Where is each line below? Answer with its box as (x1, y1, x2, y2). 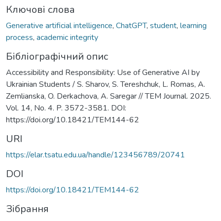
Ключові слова (6, 2, 75, 16)
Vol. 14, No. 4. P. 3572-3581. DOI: (6, 102, 126, 113)
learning (180, 20, 207, 31)
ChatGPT (116, 20, 147, 31)
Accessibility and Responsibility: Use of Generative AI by (6, 67, 200, 78)
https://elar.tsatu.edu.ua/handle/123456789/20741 (6, 149, 185, 160)
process (6, 32, 33, 43)
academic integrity (37, 32, 98, 43)
